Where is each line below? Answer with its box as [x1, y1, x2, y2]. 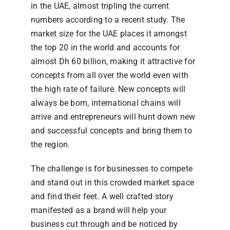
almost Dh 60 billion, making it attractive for [31, 56, 196, 66]
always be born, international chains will [31, 98, 181, 108]
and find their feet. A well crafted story [31, 191, 174, 201]
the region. [31, 139, 70, 149]
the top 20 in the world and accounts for [31, 42, 180, 52]
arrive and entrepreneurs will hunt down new [31, 111, 196, 122]
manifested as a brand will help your [31, 205, 167, 215]
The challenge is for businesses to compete [31, 163, 193, 174]
